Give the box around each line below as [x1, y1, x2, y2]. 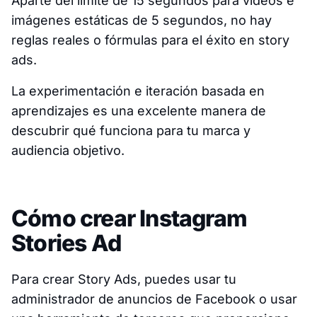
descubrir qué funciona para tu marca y [11, 123, 250, 139]
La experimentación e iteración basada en [11, 83, 265, 99]
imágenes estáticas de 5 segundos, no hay [11, 13, 272, 28]
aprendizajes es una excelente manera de [11, 103, 266, 119]
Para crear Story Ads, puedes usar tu [11, 272, 236, 287]
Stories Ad [11, 229, 121, 258]
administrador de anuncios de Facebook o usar [11, 292, 297, 307]
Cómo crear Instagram [11, 204, 247, 233]
